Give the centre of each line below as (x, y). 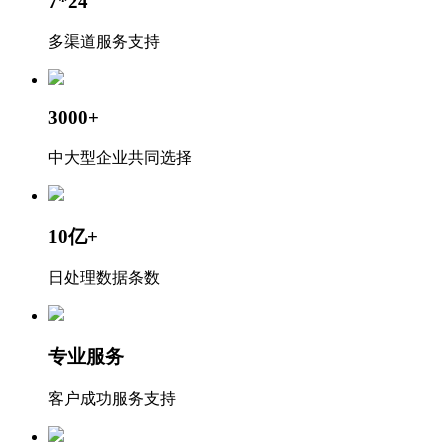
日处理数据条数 (104, 278)
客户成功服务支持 (112, 398)
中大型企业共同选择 (120, 157)
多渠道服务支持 (104, 41)
